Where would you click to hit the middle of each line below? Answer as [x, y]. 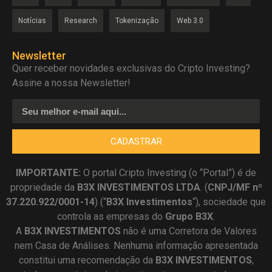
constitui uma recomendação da [87, 260]
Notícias [32, 20]
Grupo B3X [189, 217]
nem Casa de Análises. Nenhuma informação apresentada [136, 246]
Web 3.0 [190, 20]
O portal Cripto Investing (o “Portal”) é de [168, 173]
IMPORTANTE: [48, 173]
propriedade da [43, 188]
